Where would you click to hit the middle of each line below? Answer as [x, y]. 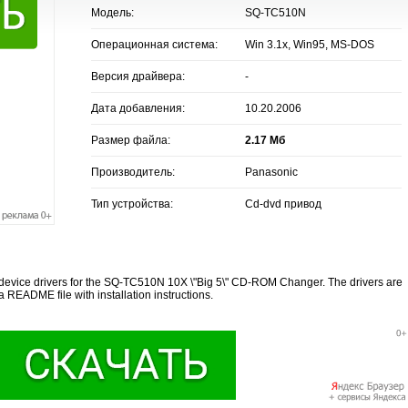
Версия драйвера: [138, 76]
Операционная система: [154, 44]
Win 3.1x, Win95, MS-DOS [309, 44]
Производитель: [133, 172]
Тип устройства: [132, 204]
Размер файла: [130, 140]
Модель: [112, 12]
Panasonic [271, 172]
